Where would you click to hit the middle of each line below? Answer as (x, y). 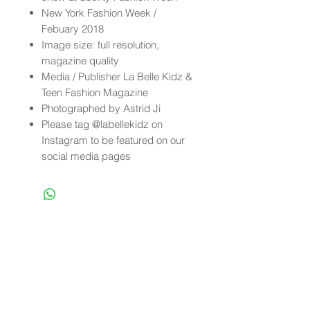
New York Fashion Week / (99, 13)
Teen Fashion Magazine (95, 93)
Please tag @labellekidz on (102, 125)
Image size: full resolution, (100, 45)
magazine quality (80, 61)
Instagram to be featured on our (113, 140)
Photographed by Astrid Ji (101, 109)
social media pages (86, 156)
